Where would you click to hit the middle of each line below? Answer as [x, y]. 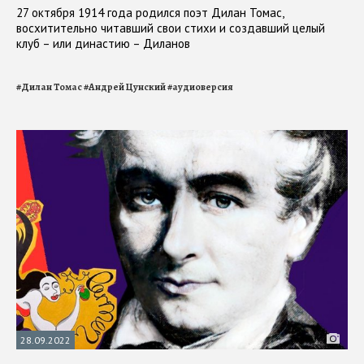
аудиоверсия [203, 87]
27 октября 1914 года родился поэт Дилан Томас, [150, 13]
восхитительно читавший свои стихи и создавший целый [171, 28]
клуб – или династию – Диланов [103, 44]
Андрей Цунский [127, 87]
